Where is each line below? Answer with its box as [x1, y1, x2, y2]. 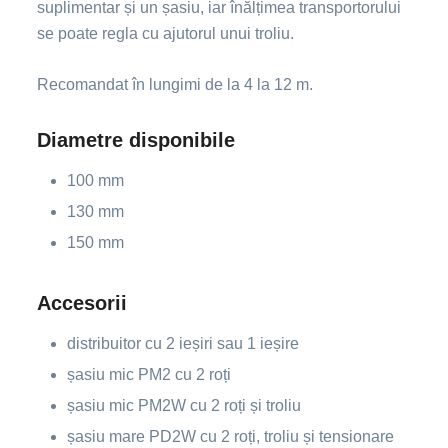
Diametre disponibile [37, 128, 236, 151]
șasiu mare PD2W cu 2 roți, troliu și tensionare [67, 427, 395, 445]
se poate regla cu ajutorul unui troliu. [37, 24, 295, 42]
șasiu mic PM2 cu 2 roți [67, 365, 232, 383]
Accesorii [37, 291, 128, 314]
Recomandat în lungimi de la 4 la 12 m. [37, 75, 314, 93]
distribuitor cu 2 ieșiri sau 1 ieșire [67, 334, 300, 352]
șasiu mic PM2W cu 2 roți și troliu [67, 396, 302, 414]
